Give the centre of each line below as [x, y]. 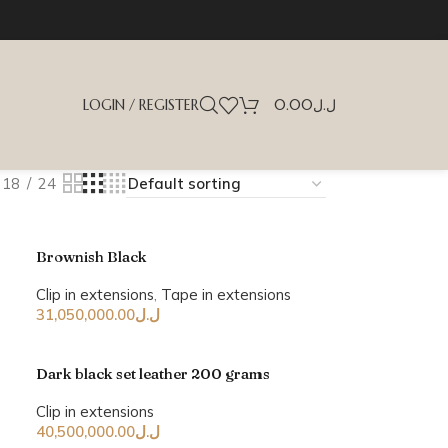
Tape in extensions [226, 294]
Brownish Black [92, 256]
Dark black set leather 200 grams [153, 373]
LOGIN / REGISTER [141, 105]
